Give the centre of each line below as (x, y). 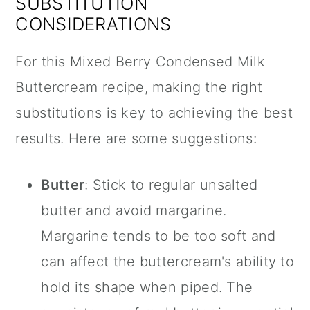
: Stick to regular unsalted (171, 184)
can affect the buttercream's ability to (168, 261)
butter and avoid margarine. (134, 210)
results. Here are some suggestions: (136, 138)
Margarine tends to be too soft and (158, 236)
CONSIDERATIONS (93, 24)
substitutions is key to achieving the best (154, 112)
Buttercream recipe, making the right (139, 87)
